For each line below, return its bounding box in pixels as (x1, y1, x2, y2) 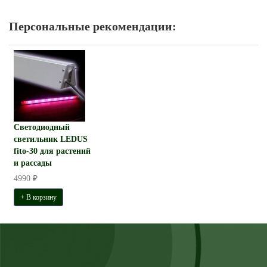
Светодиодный (14, 123, 70, 132)
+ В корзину (20, 193, 57, 201)
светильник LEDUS (14, 135, 88, 144)
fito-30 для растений (14, 147, 91, 156)
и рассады (14, 159, 52, 167)
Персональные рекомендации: (9, 20, 176, 33)
